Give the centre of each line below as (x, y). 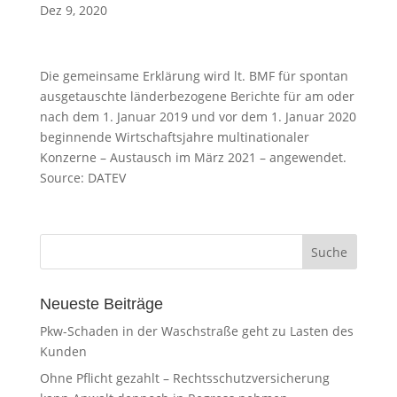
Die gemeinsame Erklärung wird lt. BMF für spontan (194, 76)
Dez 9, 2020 (73, 10)
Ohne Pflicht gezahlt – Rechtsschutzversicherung (184, 378)
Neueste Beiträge (101, 304)
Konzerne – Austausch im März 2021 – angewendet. (193, 157)
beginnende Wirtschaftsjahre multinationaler (174, 137)
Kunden (63, 351)
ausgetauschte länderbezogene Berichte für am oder (197, 96)
